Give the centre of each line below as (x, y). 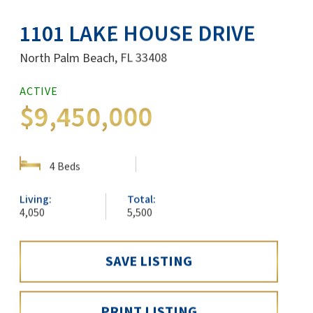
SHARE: (83, 94)
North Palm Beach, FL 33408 (93, 58)
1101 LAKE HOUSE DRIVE (138, 34)
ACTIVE (39, 91)
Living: (36, 199)
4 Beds (64, 167)
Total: (142, 199)
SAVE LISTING (149, 262)
